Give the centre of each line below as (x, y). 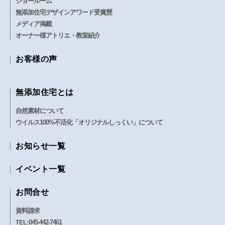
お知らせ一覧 (40, 146)
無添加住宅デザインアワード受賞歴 (64, 12)
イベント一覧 (40, 169)
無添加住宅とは (45, 92)
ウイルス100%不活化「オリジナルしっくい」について (89, 122)
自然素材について (40, 110)
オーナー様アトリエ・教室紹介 (58, 35)
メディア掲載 (34, 24)
